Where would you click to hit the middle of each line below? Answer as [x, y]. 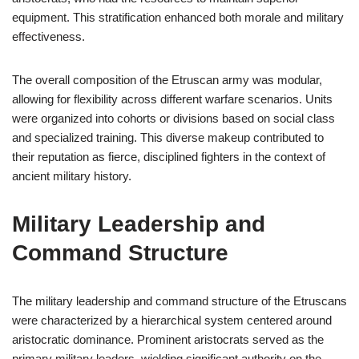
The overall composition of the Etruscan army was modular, [167, 80]
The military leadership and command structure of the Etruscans [179, 301]
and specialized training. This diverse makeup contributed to [168, 137]
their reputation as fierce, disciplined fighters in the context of [169, 157]
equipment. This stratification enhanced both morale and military [178, 17]
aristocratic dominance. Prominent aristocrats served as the [168, 339]
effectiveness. [48, 36]
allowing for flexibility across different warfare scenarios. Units [172, 99]
